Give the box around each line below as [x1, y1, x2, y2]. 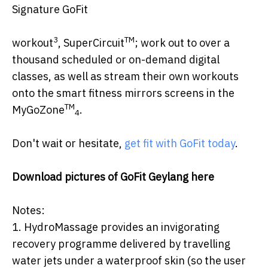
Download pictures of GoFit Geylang [12, 170, 191, 184]
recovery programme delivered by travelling [12, 237, 230, 251]
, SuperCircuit [58, 36, 124, 50]
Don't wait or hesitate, [12, 136, 124, 151]
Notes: [12, 203, 45, 218]
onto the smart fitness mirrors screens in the [12, 86, 234, 100]
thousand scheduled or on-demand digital [12, 53, 220, 67]
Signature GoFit [12, 2, 88, 17]
